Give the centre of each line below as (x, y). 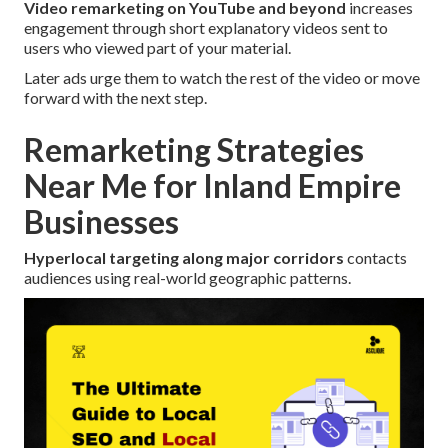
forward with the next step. (115, 98)
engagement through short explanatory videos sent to (206, 28)
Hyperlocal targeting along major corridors (184, 258)
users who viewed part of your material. (157, 48)
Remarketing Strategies (194, 150)
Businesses (101, 222)
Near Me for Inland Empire (212, 186)
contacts (375, 258)
